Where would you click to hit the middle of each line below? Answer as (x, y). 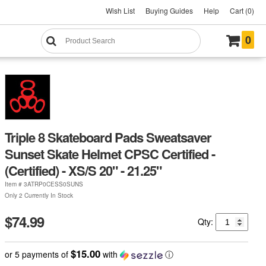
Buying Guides (169, 10)
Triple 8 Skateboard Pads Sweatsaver (108, 137)
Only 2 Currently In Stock (39, 195)
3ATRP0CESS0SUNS (53, 184)
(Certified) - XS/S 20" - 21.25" (83, 170)
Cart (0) (242, 10)
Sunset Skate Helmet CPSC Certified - (110, 153)
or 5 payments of (37, 254)
